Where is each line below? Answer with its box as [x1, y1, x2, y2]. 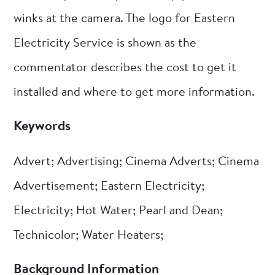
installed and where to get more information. [14, 86, 255, 99]
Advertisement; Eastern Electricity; [14, 180, 205, 193]
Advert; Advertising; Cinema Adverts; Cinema [14, 156, 260, 169]
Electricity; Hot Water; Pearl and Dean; [14, 205, 223, 218]
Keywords [14, 120, 71, 134]
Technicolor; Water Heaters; [14, 230, 164, 242]
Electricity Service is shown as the [14, 37, 197, 50]
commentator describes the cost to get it [14, 61, 237, 74]
